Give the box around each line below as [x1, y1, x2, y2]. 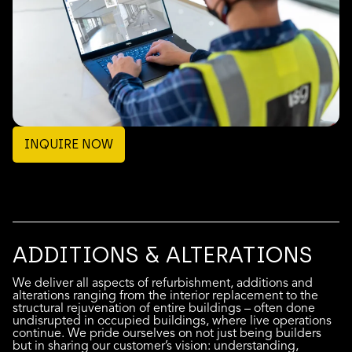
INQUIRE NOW [24, 137, 113, 152]
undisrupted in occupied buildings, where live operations [13, 314, 332, 328]
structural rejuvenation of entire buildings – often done [13, 302, 315, 315]
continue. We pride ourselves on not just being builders [13, 327, 321, 340]
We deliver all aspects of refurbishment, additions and [13, 277, 313, 290]
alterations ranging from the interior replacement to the [13, 289, 318, 302]
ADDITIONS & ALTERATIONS [13, 241, 312, 269]
